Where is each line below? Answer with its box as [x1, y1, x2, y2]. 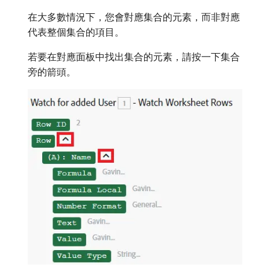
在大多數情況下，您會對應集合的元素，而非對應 [28, 11, 240, 24]
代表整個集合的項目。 [28, 26, 124, 39]
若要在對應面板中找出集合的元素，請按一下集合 [28, 51, 240, 63]
